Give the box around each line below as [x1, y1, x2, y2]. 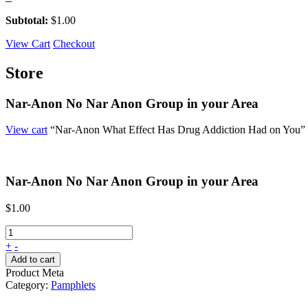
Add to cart [11, 254, 55, 265]
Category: [5, 278, 48, 291]
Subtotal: [5, 14, 48, 26]
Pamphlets [51, 278, 96, 291]
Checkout [53, 37, 95, 49]
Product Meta [5, 266, 64, 278]
